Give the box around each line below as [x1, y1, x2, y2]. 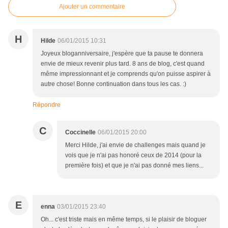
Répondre [33, 101, 61, 109]
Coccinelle [65, 129, 96, 136]
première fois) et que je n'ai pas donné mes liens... [65, 162, 204, 169]
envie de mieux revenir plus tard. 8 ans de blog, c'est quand [41, 60, 205, 68]
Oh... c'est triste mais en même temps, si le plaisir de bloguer [41, 216, 207, 223]
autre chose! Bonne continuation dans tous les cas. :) [41, 80, 186, 88]
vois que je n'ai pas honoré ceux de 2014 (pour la [65, 152, 202, 159]
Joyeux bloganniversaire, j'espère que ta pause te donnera [41, 50, 203, 58]
